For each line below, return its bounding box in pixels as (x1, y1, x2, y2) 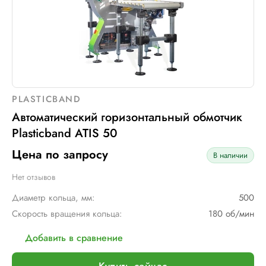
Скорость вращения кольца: (12, 207, 122, 220)
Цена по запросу (12, 146, 108, 163)
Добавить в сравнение (25, 231, 123, 245)
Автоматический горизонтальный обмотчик (12, 109, 242, 126)
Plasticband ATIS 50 (12, 125, 118, 142)
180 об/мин (208, 207, 254, 220)
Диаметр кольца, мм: (12, 191, 95, 204)
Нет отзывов (12, 170, 55, 183)
